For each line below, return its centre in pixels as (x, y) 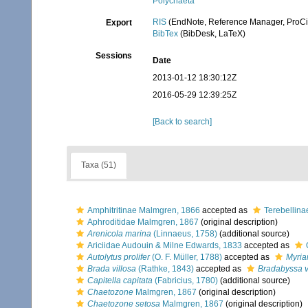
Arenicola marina (119, 234)
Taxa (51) (99, 165)
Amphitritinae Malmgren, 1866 (144, 210)
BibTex (166, 34)
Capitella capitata (120, 280)
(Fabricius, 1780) (185, 280)
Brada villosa (112, 269)
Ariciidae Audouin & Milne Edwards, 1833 (165, 245)
